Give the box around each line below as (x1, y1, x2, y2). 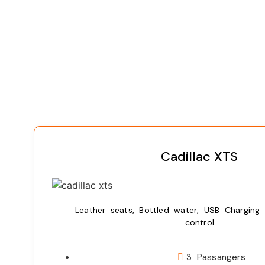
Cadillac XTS (161, 148, 238, 166)
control (185, 217, 215, 228)
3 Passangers (186, 251, 245, 264)
